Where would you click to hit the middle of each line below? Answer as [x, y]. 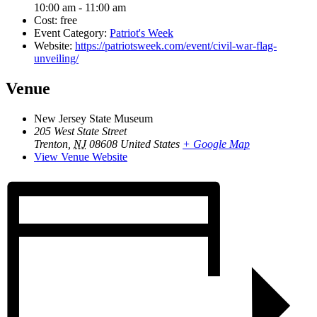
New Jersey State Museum [93, 118]
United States [150, 144]
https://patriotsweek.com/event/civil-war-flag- [176, 45]
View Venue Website [81, 156]
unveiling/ [56, 58]
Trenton [51, 144]
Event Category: [70, 33]
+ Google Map [216, 144]
